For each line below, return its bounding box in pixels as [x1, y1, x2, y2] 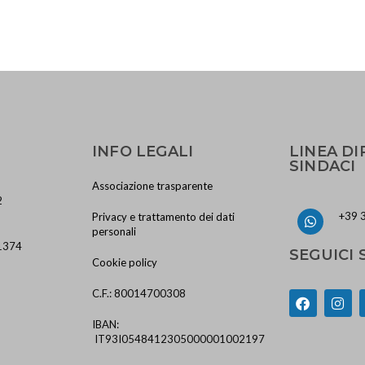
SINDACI [288, 157, 356, 175]
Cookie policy [92, 256, 158, 269]
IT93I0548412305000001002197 [92, 332, 266, 345]
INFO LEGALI [92, 143, 194, 161]
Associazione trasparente [92, 179, 213, 192]
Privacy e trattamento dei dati [92, 210, 235, 223]
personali [92, 225, 137, 238]
